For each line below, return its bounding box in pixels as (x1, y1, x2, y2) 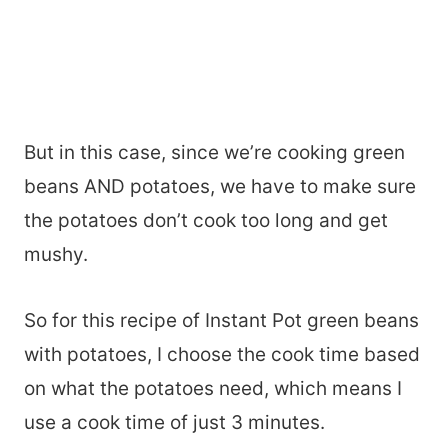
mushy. (24, 243, 88, 267)
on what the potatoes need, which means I (24, 377, 402, 401)
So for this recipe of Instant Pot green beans (24, 309, 419, 333)
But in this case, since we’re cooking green (24, 141, 405, 165)
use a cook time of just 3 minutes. (24, 411, 325, 435)
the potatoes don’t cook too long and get (24, 209, 388, 233)
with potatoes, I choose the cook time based (24, 343, 420, 367)
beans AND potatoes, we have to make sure (24, 175, 416, 199)
